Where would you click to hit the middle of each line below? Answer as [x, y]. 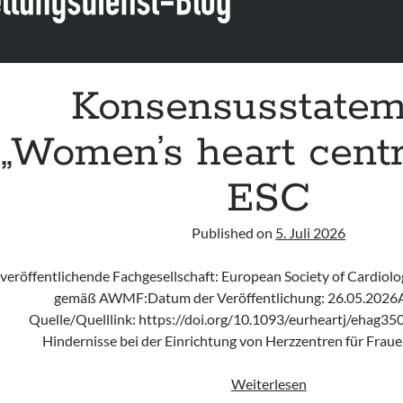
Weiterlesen [269, 384]
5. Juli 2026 [311, 233]
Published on [234, 233]
